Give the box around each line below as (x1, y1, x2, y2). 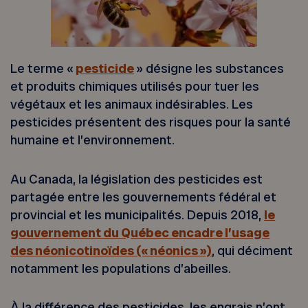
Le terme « (10, 60, 76, 78)
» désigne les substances (134, 60, 285, 78)
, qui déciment (212, 241, 294, 259)
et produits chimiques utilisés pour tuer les (10, 78, 260, 96)
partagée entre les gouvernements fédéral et (10, 188, 277, 206)
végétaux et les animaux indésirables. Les (10, 96, 254, 113)
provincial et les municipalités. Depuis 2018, (10, 206, 265, 223)
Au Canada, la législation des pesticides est (10, 170, 263, 188)
